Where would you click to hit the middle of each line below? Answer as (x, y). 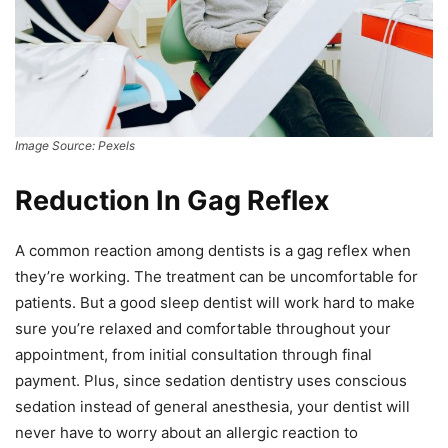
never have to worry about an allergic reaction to (186, 433)
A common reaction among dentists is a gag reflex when (213, 251)
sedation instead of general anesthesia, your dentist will (212, 407)
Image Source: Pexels (75, 146)
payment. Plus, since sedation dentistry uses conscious (211, 381)
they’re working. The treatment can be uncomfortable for (216, 277)
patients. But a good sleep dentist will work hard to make (215, 303)
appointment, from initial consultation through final (193, 355)
